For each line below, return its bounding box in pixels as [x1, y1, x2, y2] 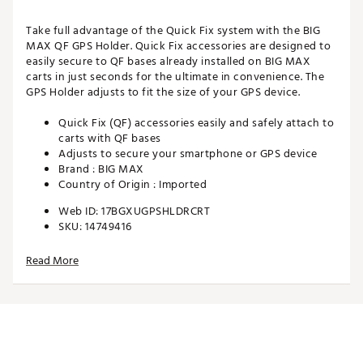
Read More [26, 251, 79, 271]
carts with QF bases [58, 129, 161, 148]
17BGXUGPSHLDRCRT [101, 202, 210, 221]
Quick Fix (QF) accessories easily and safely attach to [58, 113, 334, 133]
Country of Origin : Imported [58, 175, 207, 194]
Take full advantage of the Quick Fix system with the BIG [26, 21, 320, 41]
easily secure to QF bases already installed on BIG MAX [26, 52, 310, 71]
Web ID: [58, 202, 101, 221]
